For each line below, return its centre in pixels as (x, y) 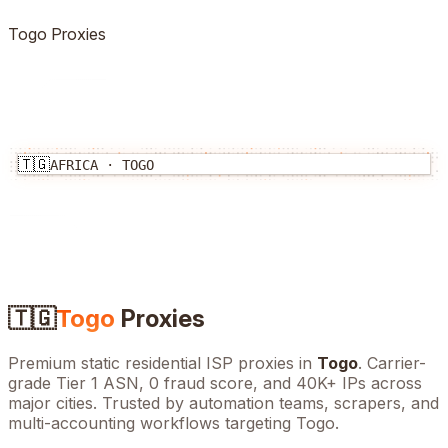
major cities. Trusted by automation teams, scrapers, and (223, 402)
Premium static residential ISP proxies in (162, 362)
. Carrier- (392, 362)
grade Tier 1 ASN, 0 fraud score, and (152, 382)
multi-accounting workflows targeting (152, 422)
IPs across (379, 382)
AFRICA (74, 165)
